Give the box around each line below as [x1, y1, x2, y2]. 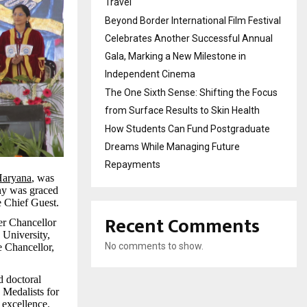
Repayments [105, 159, 160, 170]
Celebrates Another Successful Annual [105, 33, 273, 44]
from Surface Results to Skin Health [105, 105, 260, 116]
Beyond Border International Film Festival [105, 15, 281, 26]
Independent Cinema [105, 69, 195, 79]
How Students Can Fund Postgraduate [105, 123, 270, 134]
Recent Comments [105, 210, 260, 243]
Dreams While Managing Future [105, 141, 240, 152]
